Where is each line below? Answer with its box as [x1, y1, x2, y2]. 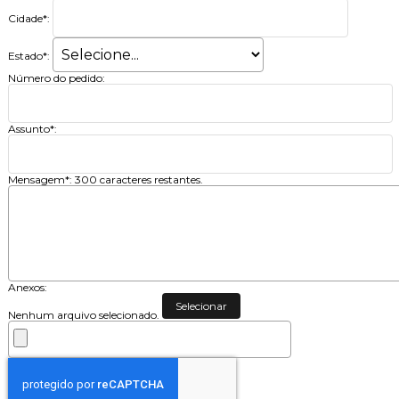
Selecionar [175, 298, 227, 313]
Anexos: [7, 280, 47, 294]
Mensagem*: [7, 172, 75, 186]
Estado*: [7, 48, 50, 62]
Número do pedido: [7, 70, 105, 85]
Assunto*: [7, 121, 57, 135]
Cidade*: [7, 12, 50, 26]
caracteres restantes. [96, 172, 203, 186]
